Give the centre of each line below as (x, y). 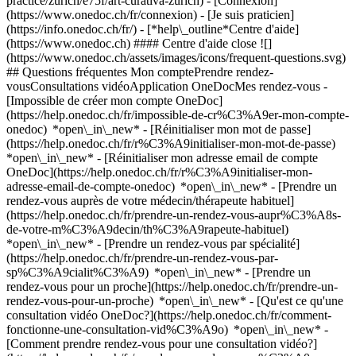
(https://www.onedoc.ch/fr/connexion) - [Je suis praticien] (150, 15)
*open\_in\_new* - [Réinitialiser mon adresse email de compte (162, 158)
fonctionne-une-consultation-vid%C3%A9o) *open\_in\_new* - (167, 329)
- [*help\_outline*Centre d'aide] (219, 29)
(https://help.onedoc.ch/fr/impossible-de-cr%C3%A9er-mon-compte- (178, 115)
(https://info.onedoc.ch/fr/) (73, 29)
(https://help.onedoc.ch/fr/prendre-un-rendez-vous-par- (142, 258)
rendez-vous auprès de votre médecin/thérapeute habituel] (150, 201)
